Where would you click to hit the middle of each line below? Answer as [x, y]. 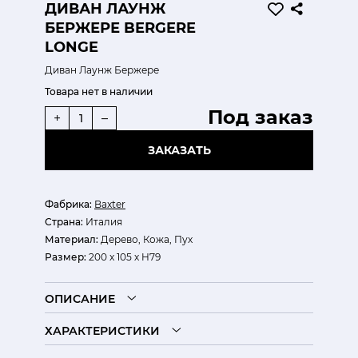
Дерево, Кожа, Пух [145, 239]
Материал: [72, 239]
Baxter [110, 204]
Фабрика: [68, 204]
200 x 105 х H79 [123, 257]
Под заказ [261, 117]
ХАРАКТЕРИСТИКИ [102, 331]
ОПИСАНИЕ [80, 299]
